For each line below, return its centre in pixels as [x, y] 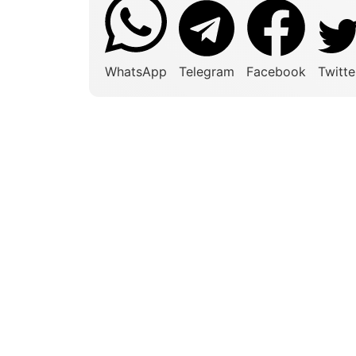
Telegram [207, 71]
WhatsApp [136, 71]
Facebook [276, 71]
